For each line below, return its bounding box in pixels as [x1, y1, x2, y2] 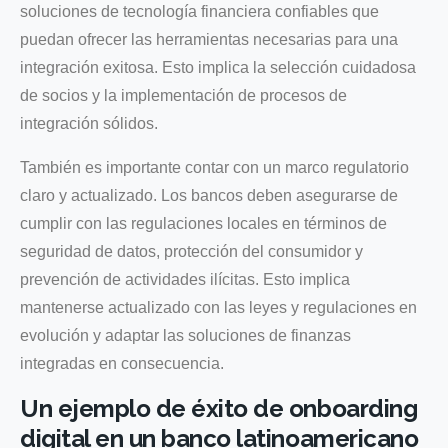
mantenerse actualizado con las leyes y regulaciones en [20, 298, 417, 316]
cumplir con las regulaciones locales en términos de [20, 214, 387, 232]
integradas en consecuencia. [20, 354, 224, 372]
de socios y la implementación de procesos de [20, 86, 347, 104]
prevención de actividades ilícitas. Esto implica [20, 270, 350, 288]
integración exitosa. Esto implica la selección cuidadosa [20, 58, 416, 76]
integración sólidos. [20, 114, 158, 132]
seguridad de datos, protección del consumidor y [20, 242, 363, 260]
